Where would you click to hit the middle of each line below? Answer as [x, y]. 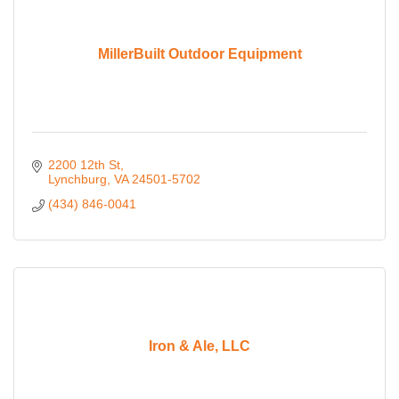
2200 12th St [84, 165]
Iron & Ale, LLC [199, 346]
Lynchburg [77, 179]
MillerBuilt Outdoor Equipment [199, 53]
